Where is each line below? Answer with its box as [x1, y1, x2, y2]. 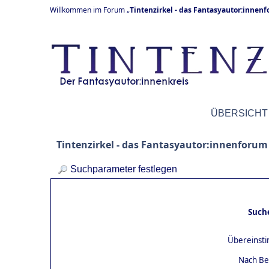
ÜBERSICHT [211, 108, 268, 118]
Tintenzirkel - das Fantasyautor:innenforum [56, 138, 268, 151]
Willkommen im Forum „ [50, 5, 130, 15]
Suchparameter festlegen [70, 164, 177, 174]
